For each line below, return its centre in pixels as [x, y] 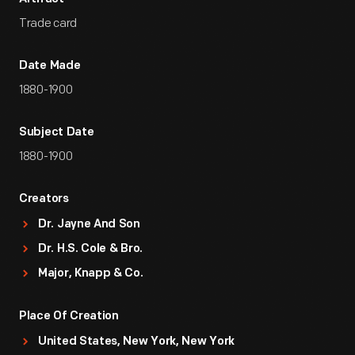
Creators [44, 199]
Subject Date [57, 133]
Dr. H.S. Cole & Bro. [90, 249]
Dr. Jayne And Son [89, 225]
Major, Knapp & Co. [91, 274]
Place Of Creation [69, 317]
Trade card [48, 23]
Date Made [50, 66]
